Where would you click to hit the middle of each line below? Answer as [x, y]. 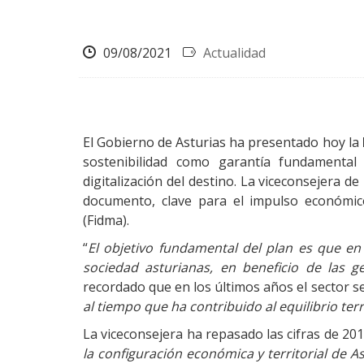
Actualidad [234, 53]
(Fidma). [106, 220]
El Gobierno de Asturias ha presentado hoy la [223, 142]
